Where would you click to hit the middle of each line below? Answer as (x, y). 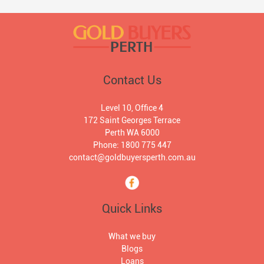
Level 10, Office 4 (132, 108)
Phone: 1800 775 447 (132, 145)
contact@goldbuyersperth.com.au (132, 157)
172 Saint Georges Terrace (132, 120)
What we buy (132, 236)
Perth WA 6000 (132, 132)
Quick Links (132, 208)
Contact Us (132, 80)
